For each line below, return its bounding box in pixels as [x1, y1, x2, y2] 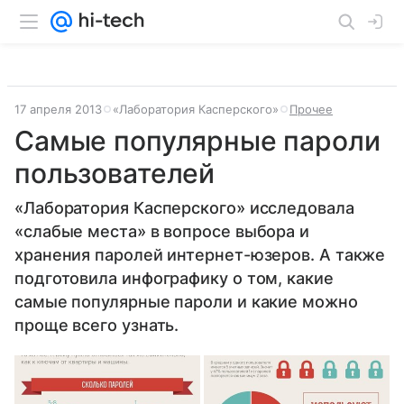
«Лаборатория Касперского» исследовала [14, 198, 354, 217]
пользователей [14, 157, 216, 189]
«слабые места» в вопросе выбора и [14, 222, 310, 241]
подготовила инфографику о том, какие [14, 269, 334, 288]
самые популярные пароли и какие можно [14, 292, 358, 311]
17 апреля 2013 [14, 102, 102, 116]
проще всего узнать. [14, 316, 179, 335]
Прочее [289, 102, 333, 116]
